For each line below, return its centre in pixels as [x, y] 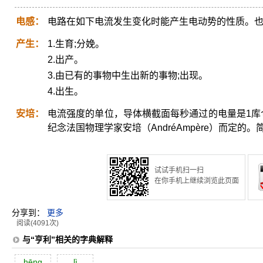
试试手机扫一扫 [179, 170]
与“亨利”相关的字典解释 [68, 240]
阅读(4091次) [38, 223]
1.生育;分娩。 [76, 44]
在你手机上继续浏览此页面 [197, 181]
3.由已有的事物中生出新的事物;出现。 [128, 75]
